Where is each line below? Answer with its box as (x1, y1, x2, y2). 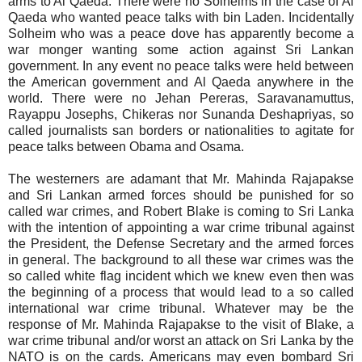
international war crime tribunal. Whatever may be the (8, 301, 354, 315)
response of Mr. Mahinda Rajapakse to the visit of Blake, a (8, 317, 354, 331)
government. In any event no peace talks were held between (8, 58, 354, 73)
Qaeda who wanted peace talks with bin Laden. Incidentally (8, 10, 354, 24)
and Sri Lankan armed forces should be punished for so (8, 187, 354, 202)
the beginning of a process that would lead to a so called (8, 284, 354, 299)
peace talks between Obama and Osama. (8, 139, 244, 154)
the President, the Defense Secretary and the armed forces (8, 236, 354, 250)
